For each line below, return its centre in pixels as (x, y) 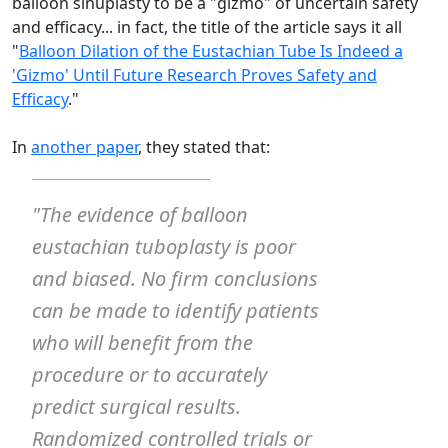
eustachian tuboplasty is (143, 246)
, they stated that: (204, 146)
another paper (84, 146)
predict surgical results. (136, 406)
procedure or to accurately (149, 374)
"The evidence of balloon (140, 214)
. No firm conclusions (224, 278)
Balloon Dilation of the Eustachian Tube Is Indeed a (211, 50)
